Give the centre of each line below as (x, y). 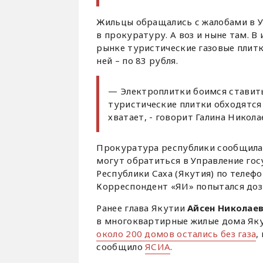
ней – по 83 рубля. (137, 60)
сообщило (121, 247)
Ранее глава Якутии (141, 208)
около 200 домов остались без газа (176, 234)
